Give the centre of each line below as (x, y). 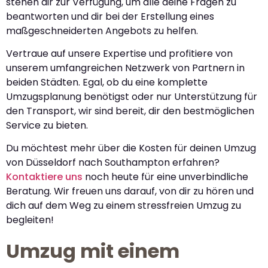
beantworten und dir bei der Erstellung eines (110, 16)
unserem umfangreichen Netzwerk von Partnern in (125, 68)
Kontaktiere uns (44, 177)
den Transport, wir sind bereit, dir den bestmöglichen (130, 111)
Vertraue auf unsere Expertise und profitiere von (119, 53)
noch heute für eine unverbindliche (165, 177)
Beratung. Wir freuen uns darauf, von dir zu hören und (130, 191)
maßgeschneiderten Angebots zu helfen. (102, 31)
